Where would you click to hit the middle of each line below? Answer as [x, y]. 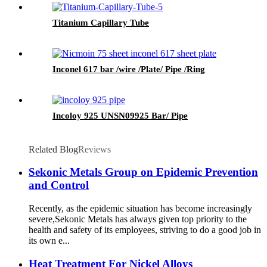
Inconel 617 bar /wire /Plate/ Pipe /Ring [129, 69]
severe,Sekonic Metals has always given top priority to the [138, 219]
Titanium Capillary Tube [101, 22]
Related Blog [53, 149]
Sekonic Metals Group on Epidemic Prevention [143, 172]
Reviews [94, 149]
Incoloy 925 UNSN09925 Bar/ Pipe [120, 115]
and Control [59, 185]
